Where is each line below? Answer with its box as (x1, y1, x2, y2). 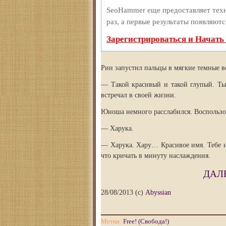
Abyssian (145, 189, 171, 196)
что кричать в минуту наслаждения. (101, 152, 210, 159)
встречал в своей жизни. (101, 91, 176, 99)
